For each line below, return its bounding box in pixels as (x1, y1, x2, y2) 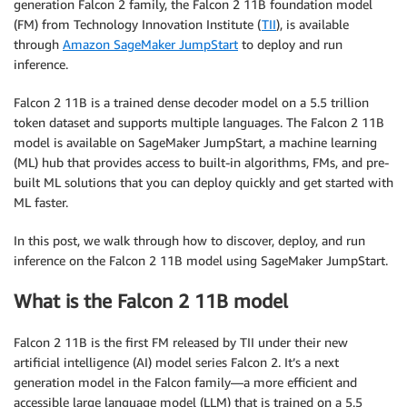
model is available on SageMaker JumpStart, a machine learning (14, 134, 377, 150)
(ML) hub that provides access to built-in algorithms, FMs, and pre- (14, 154, 389, 170)
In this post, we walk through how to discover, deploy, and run (14, 233, 365, 248)
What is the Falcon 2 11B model (14, 290, 288, 313)
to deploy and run (238, 36, 342, 52)
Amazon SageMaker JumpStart (63, 36, 238, 52)
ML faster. (14, 194, 68, 210)
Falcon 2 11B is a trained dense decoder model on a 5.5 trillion (14, 94, 369, 110)
